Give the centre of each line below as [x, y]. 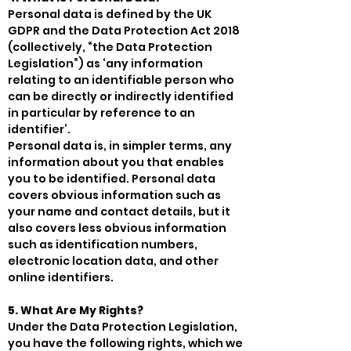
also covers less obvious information [117, 228]
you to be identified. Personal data [112, 178]
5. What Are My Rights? [76, 310]
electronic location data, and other [113, 261]
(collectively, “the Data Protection [110, 47]
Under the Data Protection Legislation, [123, 326]
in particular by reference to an [101, 112]
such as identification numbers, [103, 244]
